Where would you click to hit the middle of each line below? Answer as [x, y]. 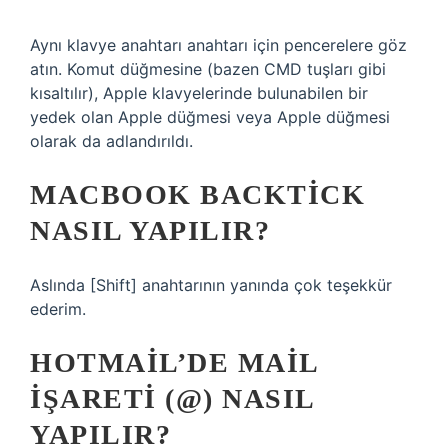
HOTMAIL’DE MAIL [174, 362]
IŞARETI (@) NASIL [172, 398]
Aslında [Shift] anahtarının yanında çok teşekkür [211, 285]
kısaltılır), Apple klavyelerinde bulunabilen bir [199, 93]
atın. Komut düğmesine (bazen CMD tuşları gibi [208, 69]
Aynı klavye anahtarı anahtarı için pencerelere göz [218, 45]
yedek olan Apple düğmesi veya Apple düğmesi [210, 117]
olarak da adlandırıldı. [111, 141]
